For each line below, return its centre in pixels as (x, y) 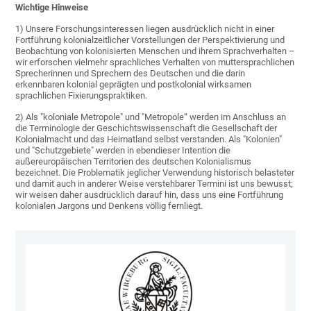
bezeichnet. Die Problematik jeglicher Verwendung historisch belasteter (155, 173)
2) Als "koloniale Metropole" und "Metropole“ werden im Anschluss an (151, 117)
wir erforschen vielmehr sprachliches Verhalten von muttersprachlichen (155, 62)
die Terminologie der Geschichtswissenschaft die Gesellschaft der (146, 128)
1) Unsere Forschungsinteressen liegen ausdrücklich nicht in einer (145, 29)
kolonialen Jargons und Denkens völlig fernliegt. (109, 206)
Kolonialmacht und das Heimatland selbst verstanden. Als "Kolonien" (149, 140)
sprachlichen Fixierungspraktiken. (82, 96)
